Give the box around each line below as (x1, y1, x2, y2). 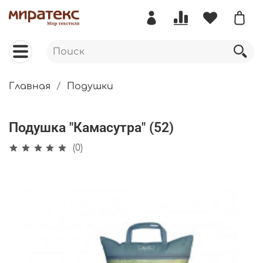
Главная (9, 81, 50, 92)
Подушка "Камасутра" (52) (9, 119, 174, 136)
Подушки (67, 81, 113, 92)
